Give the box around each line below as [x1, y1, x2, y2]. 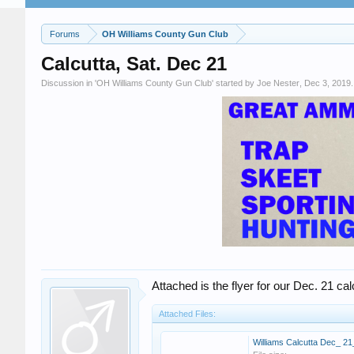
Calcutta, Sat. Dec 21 [41, 53, 227, 74]
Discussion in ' [41, 78, 96, 88]
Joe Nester [257, 78, 299, 88]
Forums [50, 29, 80, 39]
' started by [212, 78, 257, 88]
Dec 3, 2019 [304, 78, 351, 88]
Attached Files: [159, 309, 216, 318]
